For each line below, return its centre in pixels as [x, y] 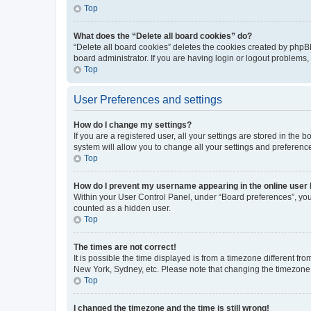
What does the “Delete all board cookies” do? [163, 36]
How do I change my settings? [133, 125]
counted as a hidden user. [122, 208]
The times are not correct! [125, 247]
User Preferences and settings [148, 100]
